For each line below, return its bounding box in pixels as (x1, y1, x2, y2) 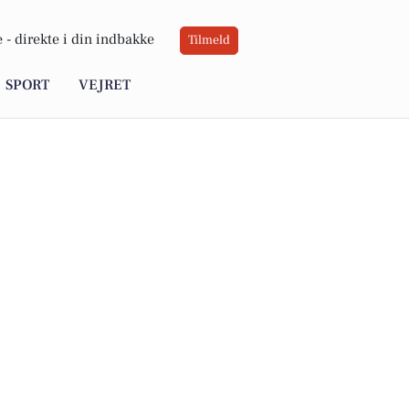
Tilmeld (188, 32, 230, 49)
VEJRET (79, 76, 131, 95)
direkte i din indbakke (15, 30, 154, 49)
